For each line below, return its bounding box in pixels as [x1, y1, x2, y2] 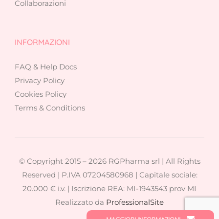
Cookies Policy [14, 89, 66, 99]
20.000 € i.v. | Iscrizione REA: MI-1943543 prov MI [22, 184, 197, 194]
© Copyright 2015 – [19, 156, 88, 166]
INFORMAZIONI [14, 37, 70, 47]
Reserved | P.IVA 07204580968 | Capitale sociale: [22, 170, 197, 180]
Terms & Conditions [14, 103, 85, 113]
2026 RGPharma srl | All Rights [88, 156, 200, 166]
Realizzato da [55, 197, 106, 207]
